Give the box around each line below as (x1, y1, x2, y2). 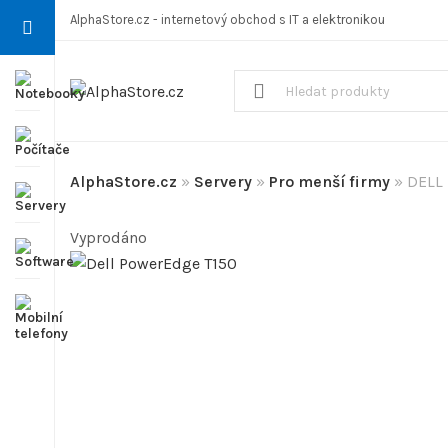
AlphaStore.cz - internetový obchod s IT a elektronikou (70, 12, 385, 27)
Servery (194, 172, 252, 191)
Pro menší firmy (269, 172, 390, 191)
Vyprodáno (70, 227, 147, 247)
